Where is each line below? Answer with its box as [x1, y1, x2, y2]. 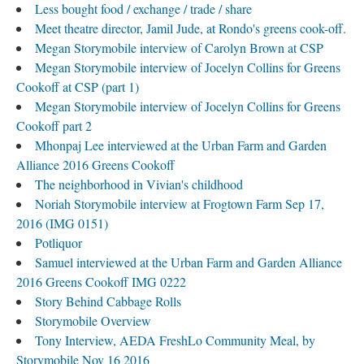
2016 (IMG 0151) [16, 214, 108, 232]
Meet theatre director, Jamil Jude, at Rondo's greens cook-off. [35, 19, 346, 37]
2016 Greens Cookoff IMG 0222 [16, 273, 186, 291]
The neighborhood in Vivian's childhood [35, 175, 243, 193]
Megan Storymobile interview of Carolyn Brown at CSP [35, 39, 323, 57]
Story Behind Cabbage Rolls [35, 292, 181, 310]
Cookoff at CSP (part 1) [16, 78, 139, 96]
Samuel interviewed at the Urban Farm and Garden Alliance [35, 253, 342, 271]
